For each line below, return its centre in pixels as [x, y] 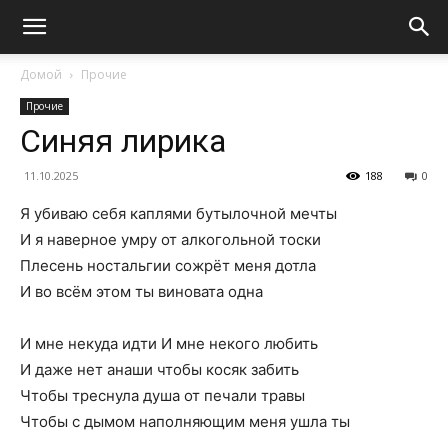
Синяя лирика [123, 141]
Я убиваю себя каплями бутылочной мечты [178, 213]
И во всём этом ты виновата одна [141, 291]
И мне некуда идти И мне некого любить [169, 343]
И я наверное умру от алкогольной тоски [170, 239]
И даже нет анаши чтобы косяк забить [159, 369]
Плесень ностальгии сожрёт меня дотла [168, 265]
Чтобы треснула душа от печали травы [162, 395]
